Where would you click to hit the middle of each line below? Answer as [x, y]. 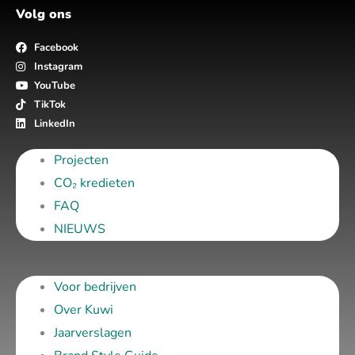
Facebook [56, 48]
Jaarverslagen [93, 333]
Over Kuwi [84, 310]
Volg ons [44, 15]
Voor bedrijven [95, 287]
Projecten [81, 160]
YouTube [54, 86]
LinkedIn [54, 124]
